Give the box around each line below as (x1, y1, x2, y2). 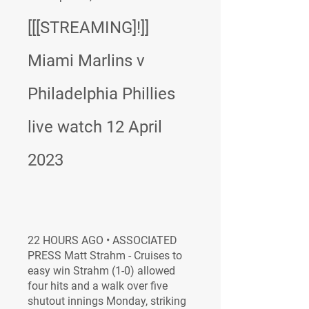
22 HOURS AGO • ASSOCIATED (28, 234, 177, 247)
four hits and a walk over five (28, 279, 168, 292)
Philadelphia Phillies (28, 84, 175, 103)
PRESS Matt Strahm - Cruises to (28, 249, 182, 262)
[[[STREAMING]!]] (28, 18, 149, 37)
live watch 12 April (28, 117, 162, 137)
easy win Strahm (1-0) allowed (28, 264, 175, 277)
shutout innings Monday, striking (28, 295, 186, 308)
